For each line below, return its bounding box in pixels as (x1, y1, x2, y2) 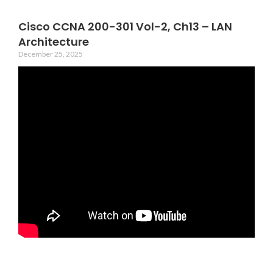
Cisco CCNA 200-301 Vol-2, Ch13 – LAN (18, 19, 232, 34)
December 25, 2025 (18, 49, 83, 58)
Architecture (18, 34, 89, 49)
